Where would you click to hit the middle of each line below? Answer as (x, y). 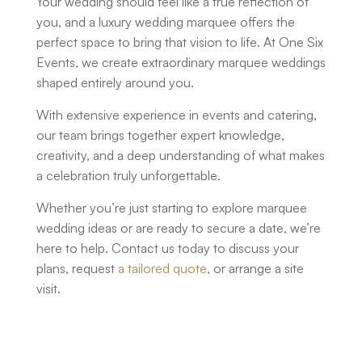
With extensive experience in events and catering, (177, 115)
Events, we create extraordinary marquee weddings (181, 63)
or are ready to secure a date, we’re (219, 228)
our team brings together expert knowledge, (160, 135)
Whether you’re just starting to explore (147, 208)
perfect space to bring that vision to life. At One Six (180, 42)
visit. (48, 289)
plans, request (77, 269)
